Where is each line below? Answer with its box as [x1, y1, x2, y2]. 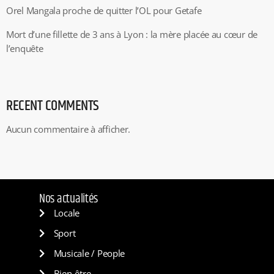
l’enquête [6, 42, 43, 55]
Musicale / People [53, 246, 125, 259]
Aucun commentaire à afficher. [6, 123, 131, 136]
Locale [53, 206, 80, 219]
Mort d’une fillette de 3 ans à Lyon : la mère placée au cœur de [6, 28, 257, 41]
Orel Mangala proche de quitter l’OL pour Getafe [6, 4, 202, 17]
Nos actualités [39, 189, 98, 209]
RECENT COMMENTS [6, 95, 99, 118]
